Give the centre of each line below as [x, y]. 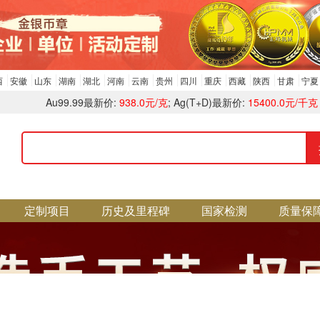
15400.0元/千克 [283, 102]
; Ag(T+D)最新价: [208, 102]
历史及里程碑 [136, 210]
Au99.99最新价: [82, 102]
